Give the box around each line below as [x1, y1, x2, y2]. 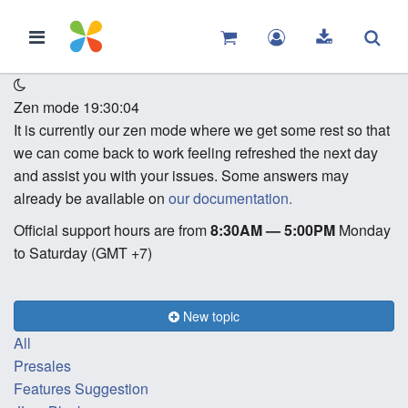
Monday [335, 219, 391, 240]
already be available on [14, 188, 168, 209]
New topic [179, 307, 240, 325]
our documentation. [168, 188, 292, 209]
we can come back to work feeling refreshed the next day [14, 142, 378, 163]
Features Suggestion [14, 378, 148, 399]
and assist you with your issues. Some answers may [14, 165, 349, 186]
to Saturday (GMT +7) [14, 242, 152, 263]
